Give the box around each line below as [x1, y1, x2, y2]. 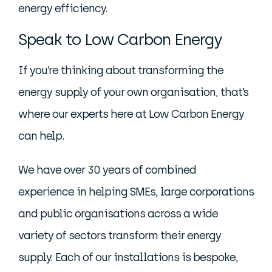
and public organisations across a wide [18, 207, 218, 221]
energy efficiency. [18, 2, 107, 16]
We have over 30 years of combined [18, 163, 196, 177]
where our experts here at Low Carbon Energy [18, 107, 244, 121]
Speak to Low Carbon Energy [18, 30, 222, 50]
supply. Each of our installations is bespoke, [18, 251, 238, 265]
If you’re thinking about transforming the [18, 64, 223, 78]
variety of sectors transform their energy [18, 229, 221, 243]
